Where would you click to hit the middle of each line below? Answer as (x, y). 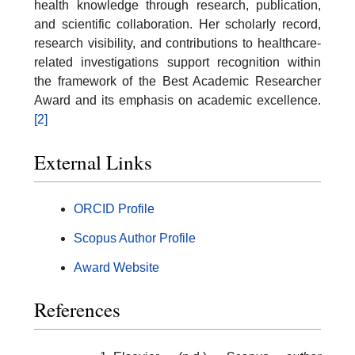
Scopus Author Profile (135, 238)
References (77, 310)
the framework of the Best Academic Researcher (177, 82)
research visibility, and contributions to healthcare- (177, 44)
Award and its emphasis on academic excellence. (177, 101)
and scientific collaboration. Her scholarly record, (177, 25)
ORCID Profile (114, 208)
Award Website (116, 267)
